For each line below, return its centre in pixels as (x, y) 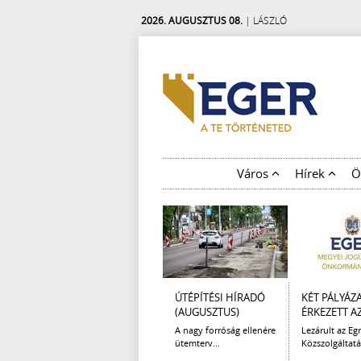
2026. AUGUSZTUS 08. (192, 20)
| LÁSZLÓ (265, 20)
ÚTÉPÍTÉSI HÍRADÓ (220, 297)
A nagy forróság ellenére (225, 330)
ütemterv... (197, 343)
